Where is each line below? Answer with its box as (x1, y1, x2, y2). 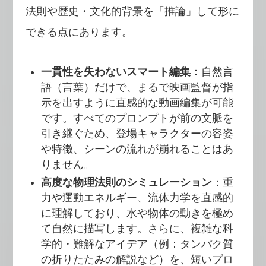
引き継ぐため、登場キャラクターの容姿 (41, 127, 234, 140)
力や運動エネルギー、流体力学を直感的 (41, 192, 234, 204)
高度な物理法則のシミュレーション (41, 176, 213, 189)
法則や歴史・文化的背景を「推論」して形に (25, 5, 239, 17)
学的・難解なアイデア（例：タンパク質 (41, 238, 234, 251)
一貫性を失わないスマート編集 (41, 65, 191, 78)
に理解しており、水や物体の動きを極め (41, 207, 234, 220)
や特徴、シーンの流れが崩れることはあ (41, 142, 234, 155)
